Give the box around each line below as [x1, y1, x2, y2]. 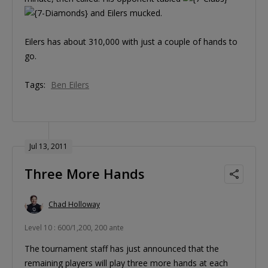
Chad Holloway [48, 199, 100, 209]
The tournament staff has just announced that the [25, 243, 219, 255]
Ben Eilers [51, 79, 89, 91]
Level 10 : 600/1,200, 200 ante [25, 223, 124, 233]
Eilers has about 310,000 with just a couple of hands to [25, 36, 237, 48]
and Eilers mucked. [88, 7, 162, 19]
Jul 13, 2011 [29, 141, 68, 152]
